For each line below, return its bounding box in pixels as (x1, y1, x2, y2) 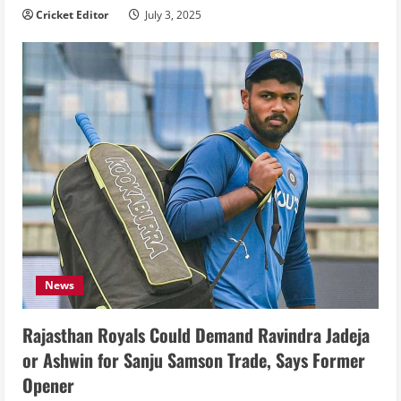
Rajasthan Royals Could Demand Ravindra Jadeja (22, 321, 370, 349)
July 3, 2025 (142, 6, 201, 22)
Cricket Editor (36, 6, 108, 22)
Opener (22, 371, 74, 399)
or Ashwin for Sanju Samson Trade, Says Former (22, 346, 365, 374)
